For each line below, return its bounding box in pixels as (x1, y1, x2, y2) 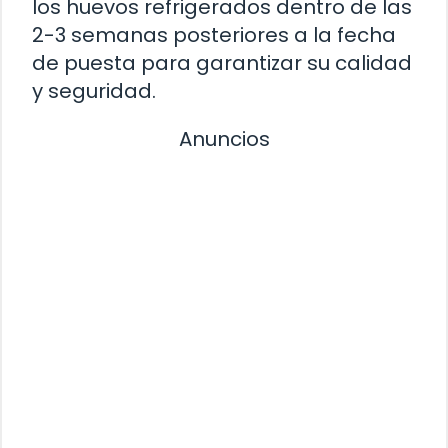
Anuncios (178, 124, 270, 153)
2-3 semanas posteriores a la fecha (32, 20, 396, 49)
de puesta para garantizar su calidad (32, 48, 412, 77)
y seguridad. (32, 76, 156, 105)
